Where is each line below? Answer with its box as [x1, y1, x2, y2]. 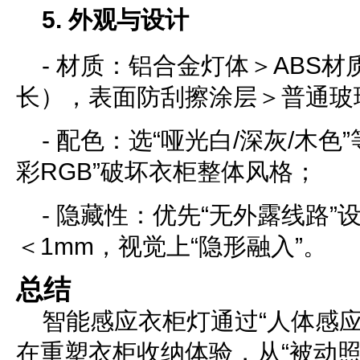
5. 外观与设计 [42, 6, 189, 33]
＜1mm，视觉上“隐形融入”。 [16, 233, 327, 260]
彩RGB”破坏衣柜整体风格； [16, 158, 317, 185]
